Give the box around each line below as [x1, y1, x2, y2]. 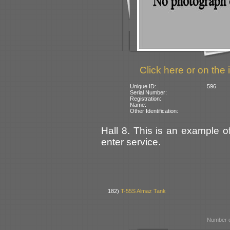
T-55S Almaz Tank [121, 188, 166, 195]
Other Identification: [130, 107, 179, 114]
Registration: [130, 95, 162, 102]
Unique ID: [130, 83, 157, 89]
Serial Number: [130, 89, 167, 95]
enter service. [101, 136, 161, 147]
